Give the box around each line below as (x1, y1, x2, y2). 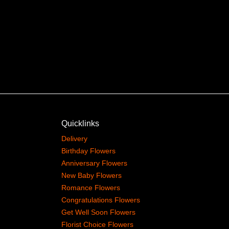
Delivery (61, 134, 87, 143)
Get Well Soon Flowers (61, 208, 135, 216)
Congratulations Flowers (61, 196, 140, 204)
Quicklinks (61, 119, 99, 128)
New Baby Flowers (61, 171, 122, 179)
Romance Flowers (61, 184, 120, 192)
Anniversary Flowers (61, 159, 127, 167)
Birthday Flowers (61, 147, 116, 155)
